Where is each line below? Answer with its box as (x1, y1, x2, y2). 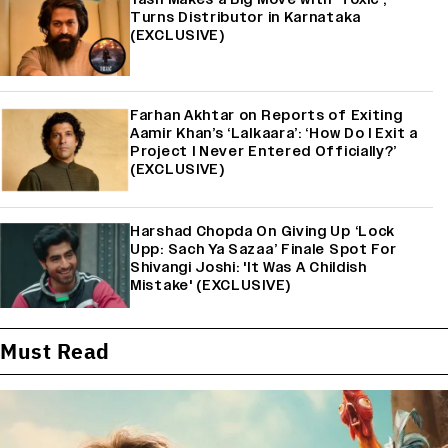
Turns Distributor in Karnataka (130, 7, 361, 27)
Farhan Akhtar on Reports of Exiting (130, 105, 403, 125)
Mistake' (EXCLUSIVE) (130, 275, 291, 295)
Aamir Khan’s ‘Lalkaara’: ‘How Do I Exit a (130, 123, 418, 143)
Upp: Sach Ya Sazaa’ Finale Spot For (130, 239, 397, 259)
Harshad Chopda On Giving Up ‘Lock (130, 221, 396, 241)
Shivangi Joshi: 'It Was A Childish (130, 257, 367, 277)
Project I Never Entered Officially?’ (130, 141, 398, 161)
